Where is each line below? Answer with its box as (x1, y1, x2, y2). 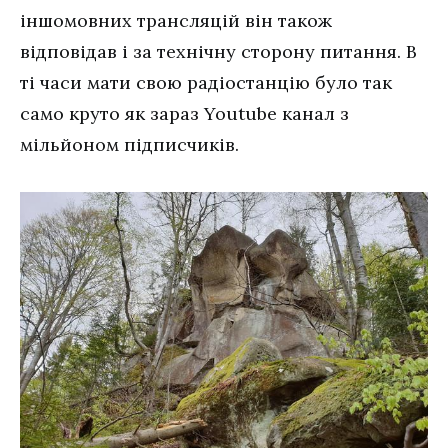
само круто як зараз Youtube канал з (20, 101, 349, 125)
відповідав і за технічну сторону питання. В (20, 39, 417, 63)
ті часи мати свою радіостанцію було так (20, 70, 392, 94)
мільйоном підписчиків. (20, 132, 239, 156)
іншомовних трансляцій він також (20, 8, 332, 32)
